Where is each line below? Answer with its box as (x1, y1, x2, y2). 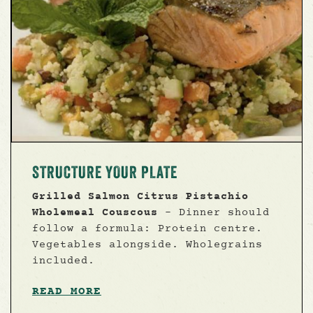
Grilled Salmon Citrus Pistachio (32, 189, 249, 205)
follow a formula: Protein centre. (32, 221, 263, 237)
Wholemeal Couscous (32, 205, 158, 221)
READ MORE (32, 284, 101, 300)
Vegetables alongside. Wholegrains (32, 238, 263, 253)
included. (32, 254, 95, 269)
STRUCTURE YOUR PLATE (32, 162, 177, 183)
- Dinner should (158, 205, 270, 221)
